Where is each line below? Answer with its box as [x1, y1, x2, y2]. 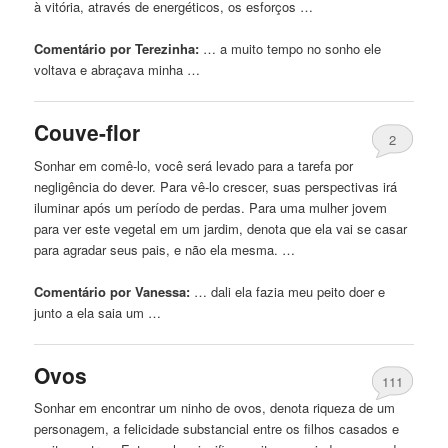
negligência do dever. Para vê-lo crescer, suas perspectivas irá [34, 176, 398, 196]
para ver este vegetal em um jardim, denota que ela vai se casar [34, 218, 408, 238]
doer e [345, 281, 386, 301]
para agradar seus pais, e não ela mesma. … [34, 239, 296, 259]
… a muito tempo [199, 39, 308, 59]
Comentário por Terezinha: [34, 39, 200, 59]
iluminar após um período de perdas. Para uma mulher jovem [34, 197, 388, 217]
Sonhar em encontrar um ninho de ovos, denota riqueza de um [34, 398, 396, 418]
